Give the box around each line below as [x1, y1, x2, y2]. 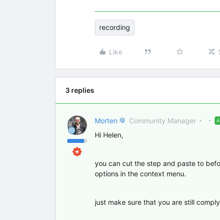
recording [99, 23, 130, 31]
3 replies [65, 86, 94, 94]
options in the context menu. [95, 169, 186, 178]
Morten [95, 116, 117, 125]
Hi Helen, [95, 131, 123, 139]
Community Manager [129, 116, 196, 125]
